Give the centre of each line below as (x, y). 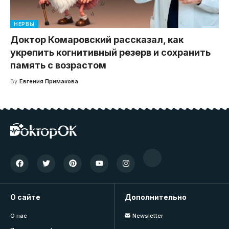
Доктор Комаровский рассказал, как (97, 39)
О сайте (25, 197)
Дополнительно (156, 197)
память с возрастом (58, 65)
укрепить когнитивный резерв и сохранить (110, 52)
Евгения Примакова (49, 81)
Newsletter (147, 215)
